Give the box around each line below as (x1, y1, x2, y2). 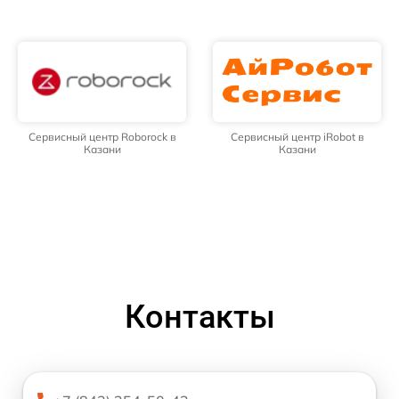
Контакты (124, 297, 275, 336)
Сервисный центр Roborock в (28, 129, 176, 143)
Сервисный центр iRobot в (230, 129, 364, 143)
